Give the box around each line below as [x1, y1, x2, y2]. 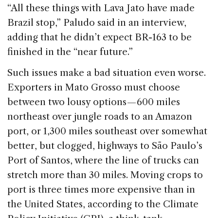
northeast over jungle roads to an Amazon [7, 111, 192, 123]
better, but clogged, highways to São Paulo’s [7, 140, 202, 152]
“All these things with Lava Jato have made [7, 2, 195, 14]
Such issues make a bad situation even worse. [7, 67, 206, 79]
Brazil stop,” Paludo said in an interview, [7, 17, 186, 29]
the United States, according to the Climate [7, 199, 199, 210]
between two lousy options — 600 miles [7, 96, 180, 108]
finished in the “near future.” [7, 46, 133, 58]
